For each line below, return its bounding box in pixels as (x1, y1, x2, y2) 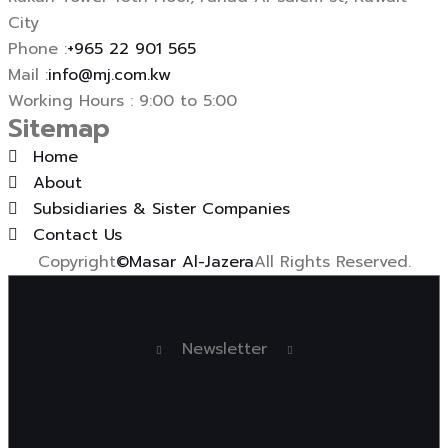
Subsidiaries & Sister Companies (33, 196, 290, 221)
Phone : (8, 36, 67, 61)
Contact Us (33, 222, 122, 247)
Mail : (8, 62, 48, 87)
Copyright (37, 249, 116, 274)
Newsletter (181, 336, 267, 361)
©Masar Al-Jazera (115, 249, 254, 274)
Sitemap (8, 108, 110, 148)
